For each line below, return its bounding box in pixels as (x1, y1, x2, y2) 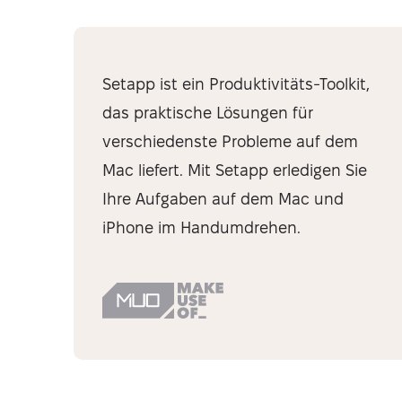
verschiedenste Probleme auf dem (102, 133, 358, 150)
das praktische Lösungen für (102, 104, 313, 121)
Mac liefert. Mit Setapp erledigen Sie (102, 162, 367, 179)
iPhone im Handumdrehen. (102, 219, 301, 236)
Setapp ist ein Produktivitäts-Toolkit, (102, 75, 370, 92)
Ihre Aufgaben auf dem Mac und (102, 190, 344, 207)
